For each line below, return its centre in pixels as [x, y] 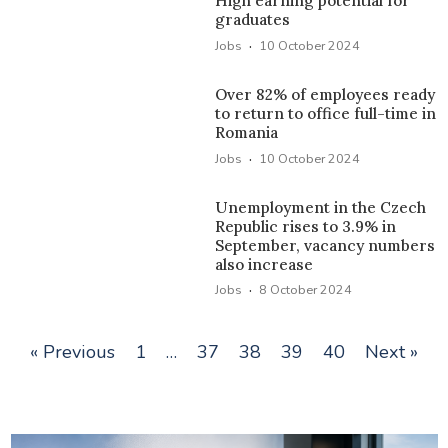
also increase [264, 264]
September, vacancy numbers [325, 245]
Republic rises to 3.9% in [306, 226]
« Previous [72, 352]
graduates [253, 20]
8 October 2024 [306, 290]
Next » [391, 352]
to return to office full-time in [326, 114]
